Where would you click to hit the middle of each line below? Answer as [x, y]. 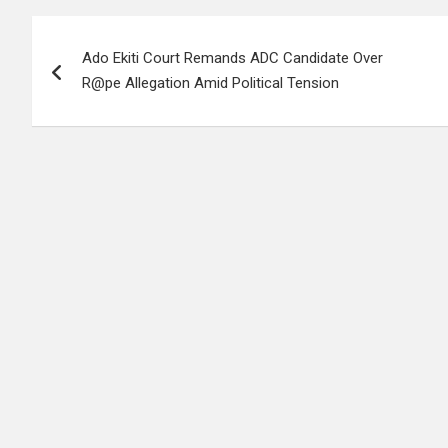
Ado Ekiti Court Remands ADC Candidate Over [232, 57]
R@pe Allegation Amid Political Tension [210, 82]
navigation [105, 75]
